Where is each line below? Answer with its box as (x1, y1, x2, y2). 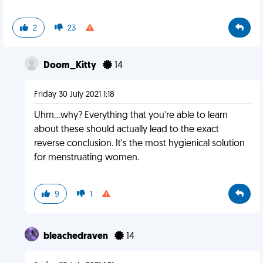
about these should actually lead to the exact (33, 125, 219, 134)
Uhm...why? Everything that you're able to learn (33, 111, 228, 120)
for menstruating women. (33, 153, 139, 163)
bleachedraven (43, 232, 110, 241)
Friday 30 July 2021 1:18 (33, 90, 114, 99)
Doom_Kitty (43, 61, 98, 70)
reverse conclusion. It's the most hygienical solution (33, 139, 245, 149)
